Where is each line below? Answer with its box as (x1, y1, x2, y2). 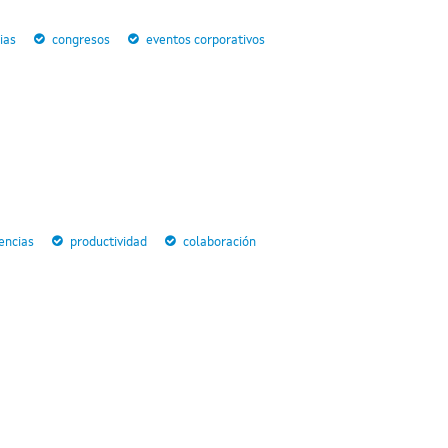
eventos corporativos (146, 34, 265, 47)
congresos (52, 34, 110, 47)
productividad (70, 236, 147, 249)
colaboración (183, 236, 256, 249)
